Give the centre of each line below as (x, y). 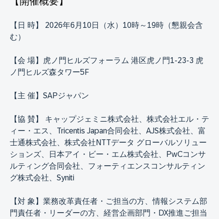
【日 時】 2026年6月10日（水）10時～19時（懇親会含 (106, 25)
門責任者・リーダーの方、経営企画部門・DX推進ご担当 (109, 213)
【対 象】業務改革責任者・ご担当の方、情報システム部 (109, 201)
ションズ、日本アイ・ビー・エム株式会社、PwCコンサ (108, 154)
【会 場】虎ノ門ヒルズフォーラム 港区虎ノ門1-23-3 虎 (107, 60)
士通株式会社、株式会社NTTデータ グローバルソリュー (108, 142)
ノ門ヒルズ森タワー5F (49, 72)
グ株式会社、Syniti (42, 177)
